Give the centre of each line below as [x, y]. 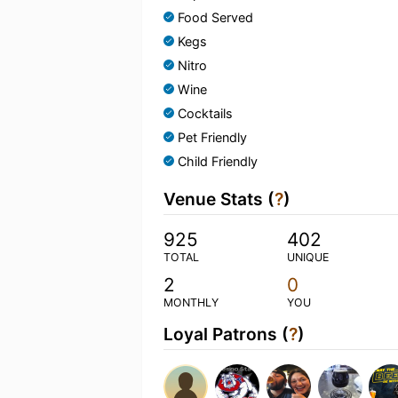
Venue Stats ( [219, 199]
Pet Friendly [212, 137]
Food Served [215, 17]
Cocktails [205, 113]
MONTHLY [191, 302]
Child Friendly [218, 161]
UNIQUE [307, 257]
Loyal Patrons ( [226, 334]
